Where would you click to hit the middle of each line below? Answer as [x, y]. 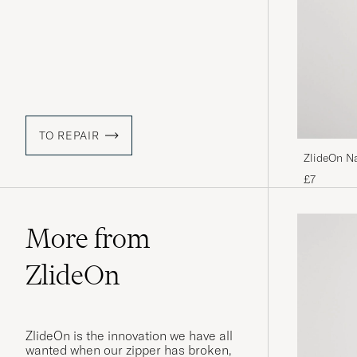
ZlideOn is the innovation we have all [129, 336]
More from [88, 239]
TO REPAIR [69, 136]
